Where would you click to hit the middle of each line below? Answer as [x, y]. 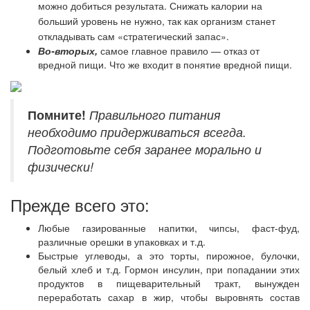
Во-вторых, [68, 50]
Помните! [58, 114]
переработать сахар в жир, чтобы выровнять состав [169, 297]
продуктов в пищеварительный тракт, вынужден [169, 283]
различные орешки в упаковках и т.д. [122, 241]
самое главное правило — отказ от [180, 50]
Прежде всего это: [80, 204]
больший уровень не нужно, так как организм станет [157, 20]
